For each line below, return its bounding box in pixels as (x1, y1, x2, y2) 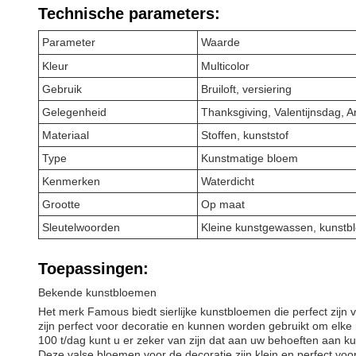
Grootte (42, 198, 80, 211)
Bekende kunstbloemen (38, 286, 157, 299)
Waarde (201, 36, 240, 48)
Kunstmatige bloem (201, 152, 298, 164)
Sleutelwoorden (42, 221, 120, 234)
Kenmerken (42, 175, 100, 188)
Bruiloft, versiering (201, 83, 292, 95)
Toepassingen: (38, 260, 149, 277)
